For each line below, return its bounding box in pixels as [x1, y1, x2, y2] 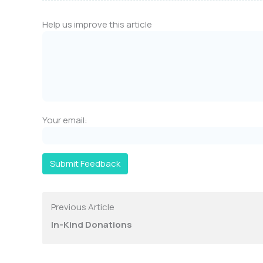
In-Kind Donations [51, 218, 132, 231]
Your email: [42, 114, 87, 127]
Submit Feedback [50, 157, 120, 170]
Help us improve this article [42, 18, 152, 31]
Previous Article [51, 201, 114, 214]
